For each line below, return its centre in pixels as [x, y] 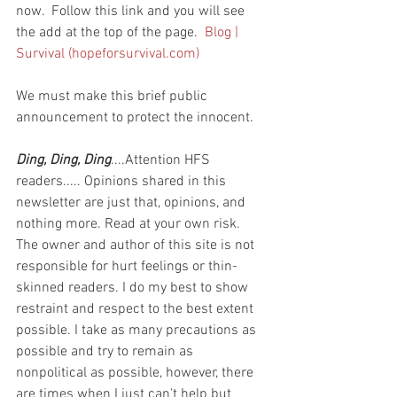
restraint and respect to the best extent [136, 309]
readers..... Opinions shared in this [123, 181]
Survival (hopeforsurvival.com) [108, 54]
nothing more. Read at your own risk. [130, 224]
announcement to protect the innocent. [135, 117]
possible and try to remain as [106, 351]
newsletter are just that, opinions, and [132, 202]
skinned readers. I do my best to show [134, 288]
